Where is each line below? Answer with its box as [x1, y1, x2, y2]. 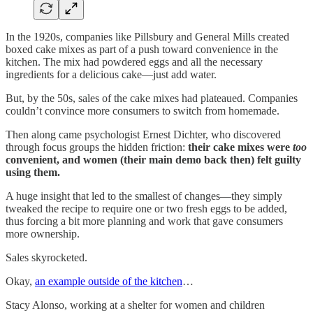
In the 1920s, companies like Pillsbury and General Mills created [6, 31, 289, 43]
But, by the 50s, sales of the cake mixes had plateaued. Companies [6, 92, 298, 105]
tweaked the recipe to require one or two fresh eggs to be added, [6, 203, 287, 215]
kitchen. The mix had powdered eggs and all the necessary [6, 56, 263, 68]
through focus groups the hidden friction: [6, 141, 188, 154]
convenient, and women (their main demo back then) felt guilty [6, 154, 301, 166]
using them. [6, 166, 60, 179]
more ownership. [6, 228, 80, 240]
